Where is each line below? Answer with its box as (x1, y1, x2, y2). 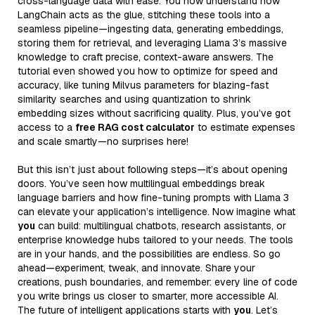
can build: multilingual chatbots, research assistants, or (35, 219, 286, 232)
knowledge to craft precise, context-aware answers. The (18, 50, 274, 63)
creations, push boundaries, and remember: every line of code (18, 275, 297, 288)
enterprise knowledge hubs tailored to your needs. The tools (18, 233, 293, 246)
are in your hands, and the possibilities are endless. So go (18, 247, 281, 260)
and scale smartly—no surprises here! (18, 134, 188, 148)
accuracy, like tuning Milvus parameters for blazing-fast (18, 78, 269, 91)
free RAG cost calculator (75, 120, 195, 134)
